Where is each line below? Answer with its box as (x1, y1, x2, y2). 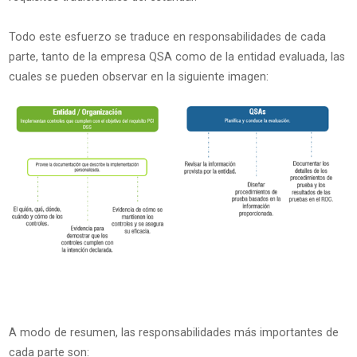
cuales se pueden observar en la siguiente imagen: (8, 70, 272, 84)
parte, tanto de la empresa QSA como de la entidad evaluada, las (8, 50, 345, 65)
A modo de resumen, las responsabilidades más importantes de (8, 326, 339, 340)
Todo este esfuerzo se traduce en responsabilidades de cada (8, 30, 326, 45)
